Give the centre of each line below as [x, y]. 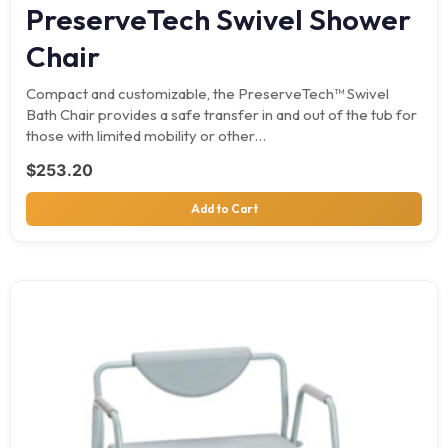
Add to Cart [224, 208]
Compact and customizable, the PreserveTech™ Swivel [207, 93]
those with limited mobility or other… [146, 135]
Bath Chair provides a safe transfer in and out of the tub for [221, 114]
